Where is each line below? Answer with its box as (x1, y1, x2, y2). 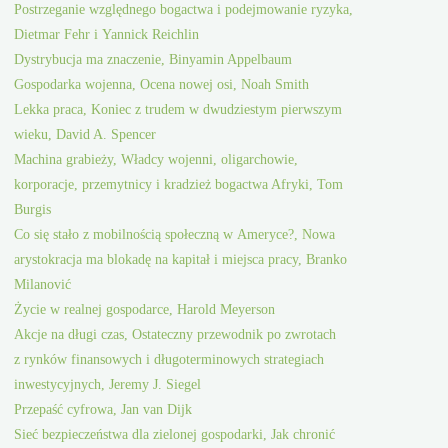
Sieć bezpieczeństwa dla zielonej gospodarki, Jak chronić (14, 426, 336, 443)
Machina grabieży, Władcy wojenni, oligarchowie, (14, 151, 299, 168)
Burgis (14, 201, 52, 218)
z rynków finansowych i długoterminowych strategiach (14, 351, 325, 368)
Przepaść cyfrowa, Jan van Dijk (14, 401, 193, 418)
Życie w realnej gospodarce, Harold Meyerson (14, 301, 276, 318)
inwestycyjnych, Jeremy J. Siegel (14, 376, 202, 393)
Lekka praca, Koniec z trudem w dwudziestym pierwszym (14, 101, 343, 118)
